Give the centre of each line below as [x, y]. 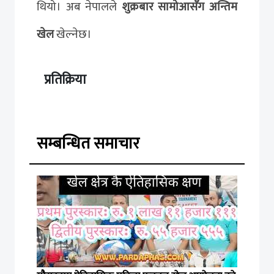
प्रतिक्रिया [65, 80]
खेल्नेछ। [73, 34]
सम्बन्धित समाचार [88, 143]
